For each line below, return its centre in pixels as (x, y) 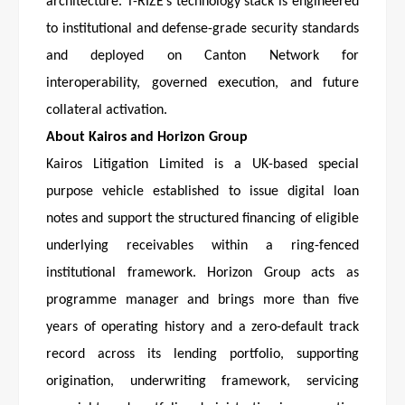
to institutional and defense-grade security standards (202, 29)
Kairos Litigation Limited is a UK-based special (202, 165)
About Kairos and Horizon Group (147, 138)
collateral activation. (107, 111)
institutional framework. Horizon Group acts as (202, 273)
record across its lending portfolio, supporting (202, 355)
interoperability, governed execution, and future (202, 84)
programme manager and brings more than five (202, 301)
